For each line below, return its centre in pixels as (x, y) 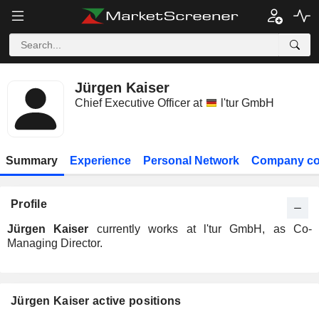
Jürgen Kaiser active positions (96, 301)
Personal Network (191, 161)
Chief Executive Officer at (138, 103)
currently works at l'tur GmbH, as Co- (200, 229)
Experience (101, 161)
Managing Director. (55, 243)
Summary (32, 161)
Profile (29, 204)
